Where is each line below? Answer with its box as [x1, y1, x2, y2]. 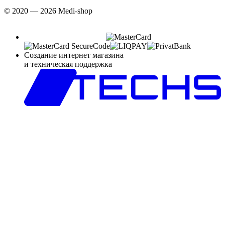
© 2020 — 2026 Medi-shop [4, 6, 92, 15]
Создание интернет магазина [24, 50, 124, 59]
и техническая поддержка [24, 59, 112, 68]
